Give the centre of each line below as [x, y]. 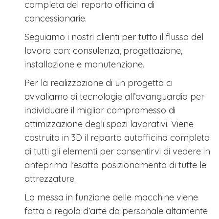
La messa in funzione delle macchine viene [111, 197]
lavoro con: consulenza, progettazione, [103, 51]
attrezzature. [50, 179]
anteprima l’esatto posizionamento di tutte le [115, 165]
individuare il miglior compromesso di [100, 110]
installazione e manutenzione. [84, 65]
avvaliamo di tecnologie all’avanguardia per [114, 97]
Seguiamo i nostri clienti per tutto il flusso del [114, 37]
